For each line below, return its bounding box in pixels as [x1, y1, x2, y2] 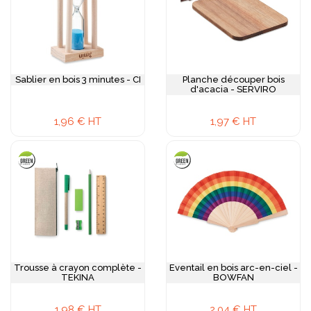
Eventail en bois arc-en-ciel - [169, 262, 207, 273]
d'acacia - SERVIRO [190, 84, 276, 94]
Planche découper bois [182, 74, 285, 85]
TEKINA [61, 272, 94, 283]
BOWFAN [212, 272, 254, 283]
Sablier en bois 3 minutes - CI [15, 74, 141, 85]
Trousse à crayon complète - [14, 262, 142, 273]
